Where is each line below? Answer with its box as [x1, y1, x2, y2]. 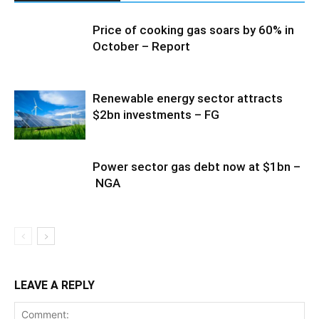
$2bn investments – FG [93, 108, 219, 122]
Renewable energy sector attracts [93, 91, 283, 105]
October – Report [93, 39, 190, 53]
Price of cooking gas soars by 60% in [93, 23, 294, 37]
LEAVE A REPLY [14, 278, 95, 292]
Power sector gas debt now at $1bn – [93, 159, 300, 174]
